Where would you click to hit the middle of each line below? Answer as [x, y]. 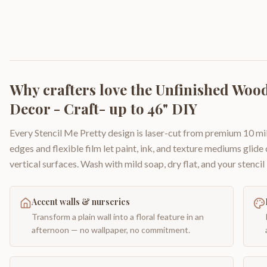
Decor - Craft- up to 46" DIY [103, 108]
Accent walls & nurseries [81, 202]
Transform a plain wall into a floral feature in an [118, 217]
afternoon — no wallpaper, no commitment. [111, 230]
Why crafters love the [83, 89]
